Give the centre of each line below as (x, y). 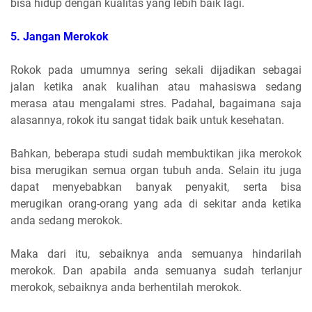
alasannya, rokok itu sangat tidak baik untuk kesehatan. (149, 120)
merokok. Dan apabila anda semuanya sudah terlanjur (156, 271)
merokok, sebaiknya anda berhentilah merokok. (127, 288)
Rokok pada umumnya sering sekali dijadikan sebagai (156, 70)
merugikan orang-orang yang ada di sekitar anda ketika (156, 204)
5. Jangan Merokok (60, 37)
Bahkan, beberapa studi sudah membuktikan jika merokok (156, 154)
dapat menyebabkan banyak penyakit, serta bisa (156, 187)
